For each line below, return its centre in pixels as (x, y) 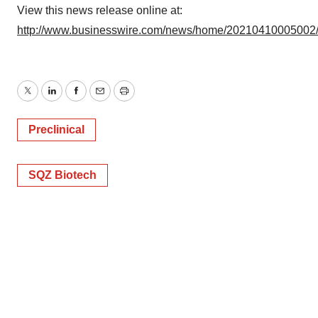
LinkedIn (72, 99)
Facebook (100, 99)
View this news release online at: (100, 10)
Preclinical (56, 129)
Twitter (43, 99)
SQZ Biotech (62, 175)
